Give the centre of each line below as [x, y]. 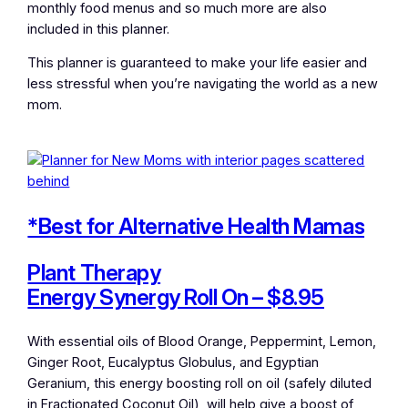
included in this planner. [102, 29]
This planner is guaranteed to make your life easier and [198, 63]
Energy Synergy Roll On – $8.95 [176, 297]
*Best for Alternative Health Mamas [196, 226]
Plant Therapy [94, 272]
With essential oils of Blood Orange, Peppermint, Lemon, [202, 342]
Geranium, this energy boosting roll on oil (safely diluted [200, 384]
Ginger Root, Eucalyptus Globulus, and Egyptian [173, 363]
